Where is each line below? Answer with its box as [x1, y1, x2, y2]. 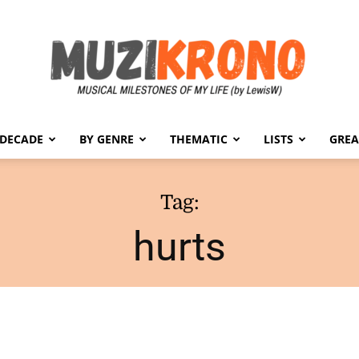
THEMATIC [170, 131, 228, 147]
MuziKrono [179, 164, 234, 178]
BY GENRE [79, 131, 134, 147]
